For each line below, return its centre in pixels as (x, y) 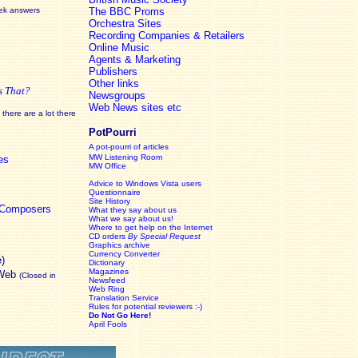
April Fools (108, 324)
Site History (109, 201)
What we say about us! (131, 219)
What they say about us (133, 210)
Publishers (113, 72)
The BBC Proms (127, 12)
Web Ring (107, 289)
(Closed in (38, 275)
